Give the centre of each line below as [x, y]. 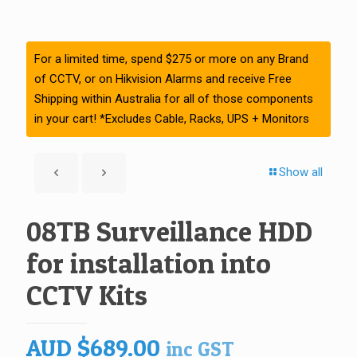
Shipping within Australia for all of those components [174, 99]
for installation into [149, 263]
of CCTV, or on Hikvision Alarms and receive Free [163, 79]
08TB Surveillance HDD [169, 231]
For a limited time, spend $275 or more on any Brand [171, 59]
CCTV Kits [87, 295]
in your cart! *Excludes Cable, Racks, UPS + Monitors [172, 119]
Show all [301, 172]
